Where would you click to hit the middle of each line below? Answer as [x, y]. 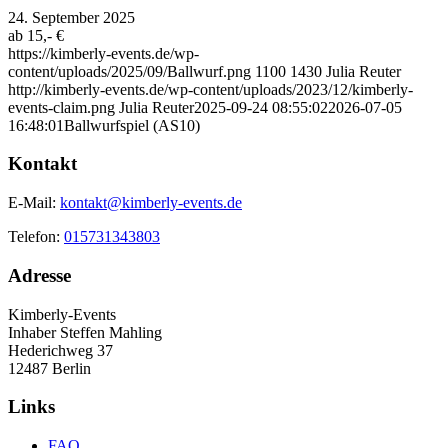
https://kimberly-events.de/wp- [103, 53]
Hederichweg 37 [60, 350]
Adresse [39, 275]
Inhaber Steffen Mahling [85, 332]
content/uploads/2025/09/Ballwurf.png [129, 71]
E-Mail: [34, 203]
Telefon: [36, 237]
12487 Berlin [49, 368]
